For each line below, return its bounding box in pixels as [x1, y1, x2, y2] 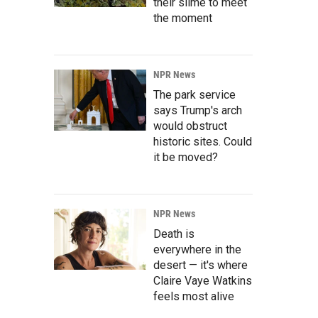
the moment [153, 11, 212, 25]
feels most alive [153, 289, 234, 303]
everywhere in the [153, 242, 241, 256]
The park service [153, 87, 236, 102]
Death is [153, 226, 194, 241]
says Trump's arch [153, 103, 242, 117]
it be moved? [153, 150, 218, 164]
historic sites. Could [153, 134, 252, 148]
